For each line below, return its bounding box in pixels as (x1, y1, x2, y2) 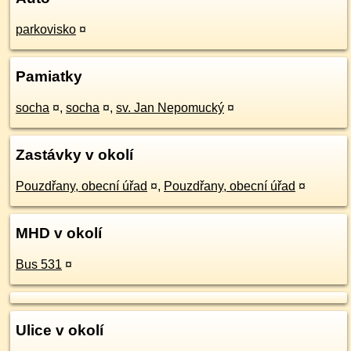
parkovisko (16, 23, 76, 36)
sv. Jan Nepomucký (116, 101, 224, 114)
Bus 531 (16, 258, 62, 271)
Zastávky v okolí (16, 147, 133, 163)
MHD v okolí (16, 225, 102, 241)
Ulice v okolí (16, 322, 103, 338)
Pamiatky (16, 68, 82, 85)
